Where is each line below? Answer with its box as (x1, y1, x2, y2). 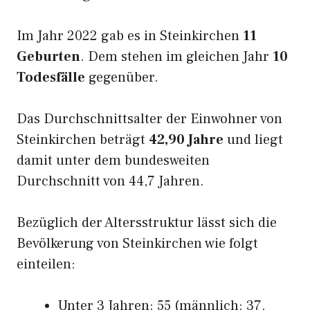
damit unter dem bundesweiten (17, 152, 210, 170)
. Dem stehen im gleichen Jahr (80, 48, 273, 66)
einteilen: (17, 255, 75, 273)
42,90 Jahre (149, 131, 224, 149)
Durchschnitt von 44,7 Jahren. (17, 172, 204, 190)
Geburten (17, 48, 80, 66)
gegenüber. (85, 69, 158, 86)
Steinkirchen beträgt (17, 131, 149, 149)
